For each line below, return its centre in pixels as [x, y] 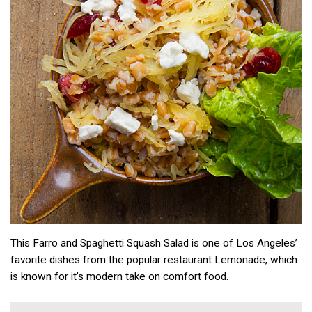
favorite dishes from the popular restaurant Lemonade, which [154, 260]
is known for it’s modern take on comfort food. [119, 277]
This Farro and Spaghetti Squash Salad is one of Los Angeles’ [154, 243]
